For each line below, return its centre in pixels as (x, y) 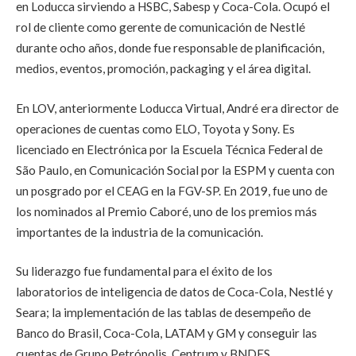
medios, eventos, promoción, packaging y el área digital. (163, 69)
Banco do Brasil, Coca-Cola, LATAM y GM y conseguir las (166, 333)
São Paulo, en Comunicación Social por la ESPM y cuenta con (175, 170)
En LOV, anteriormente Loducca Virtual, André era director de (177, 108)
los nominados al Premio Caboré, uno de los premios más (166, 211)
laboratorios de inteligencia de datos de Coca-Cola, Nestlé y (174, 292)
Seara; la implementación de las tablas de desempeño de (163, 313)
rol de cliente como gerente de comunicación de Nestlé (161, 27)
